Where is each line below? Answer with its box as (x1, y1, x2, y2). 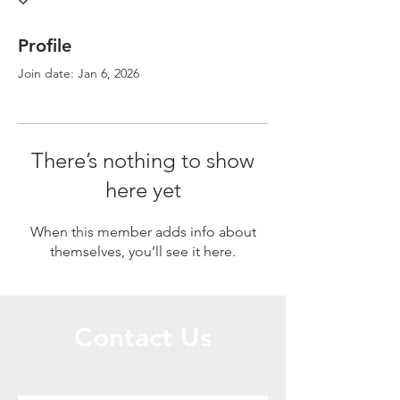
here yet (104, 177, 181, 203)
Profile (18, 35, 71, 56)
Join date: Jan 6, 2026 (18, 65, 139, 81)
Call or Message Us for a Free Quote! (34, 362, 252, 378)
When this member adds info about (29, 223, 256, 240)
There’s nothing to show (31, 147, 254, 173)
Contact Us (74, 321, 212, 354)
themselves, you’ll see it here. (50, 243, 236, 260)
